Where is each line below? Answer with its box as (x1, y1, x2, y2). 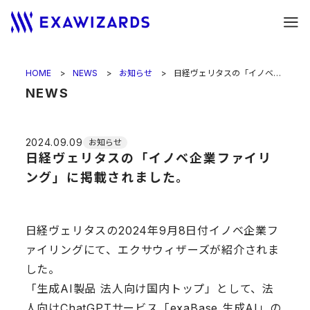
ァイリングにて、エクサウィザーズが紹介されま (25, 243, 280, 257)
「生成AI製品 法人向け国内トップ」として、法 (25, 282, 274, 296)
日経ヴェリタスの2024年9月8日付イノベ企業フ (25, 224, 279, 238)
